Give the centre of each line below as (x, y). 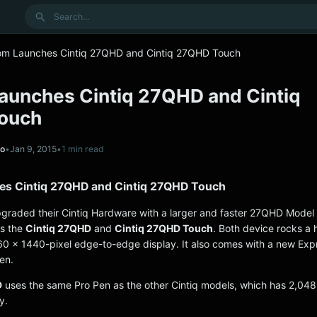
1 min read (83, 149)
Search (40, 11)
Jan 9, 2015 (33, 149)
